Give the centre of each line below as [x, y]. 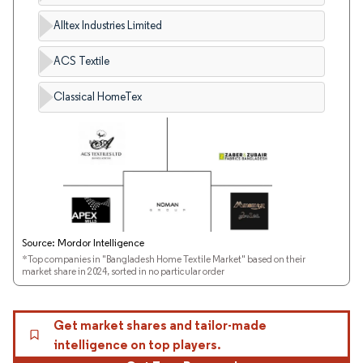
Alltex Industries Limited [107, 26]
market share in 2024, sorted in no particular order [123, 271]
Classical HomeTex [97, 97]
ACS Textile [81, 61]
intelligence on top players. [137, 345]
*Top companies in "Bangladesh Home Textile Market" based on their [164, 259]
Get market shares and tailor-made [160, 325]
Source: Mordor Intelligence [83, 242]
